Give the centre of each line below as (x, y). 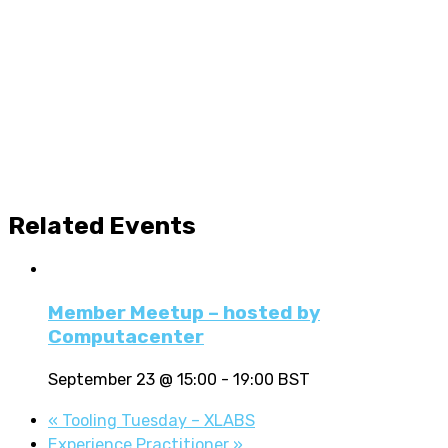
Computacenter (126, 337)
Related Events (102, 225)
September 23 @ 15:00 (132, 380)
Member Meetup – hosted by (184, 313)
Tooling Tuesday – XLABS (156, 420)
